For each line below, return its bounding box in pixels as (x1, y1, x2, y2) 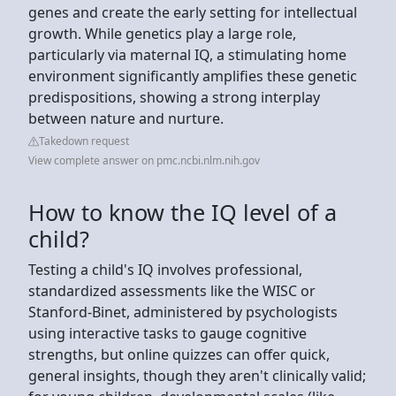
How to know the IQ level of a (28, 196, 337, 227)
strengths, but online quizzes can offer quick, (28, 344, 330, 364)
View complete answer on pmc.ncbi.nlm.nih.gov (28, 152, 260, 168)
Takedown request (39, 133, 129, 148)
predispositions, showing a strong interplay (28, 87, 320, 107)
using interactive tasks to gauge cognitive (28, 323, 307, 343)
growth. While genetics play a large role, (28, 23, 296, 43)
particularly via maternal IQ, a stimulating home (28, 44, 346, 65)
